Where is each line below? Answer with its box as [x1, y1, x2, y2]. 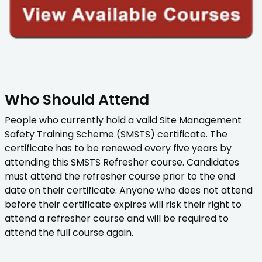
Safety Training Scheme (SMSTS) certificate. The [5, 127, 227, 142]
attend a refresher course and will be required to [5, 212, 229, 226]
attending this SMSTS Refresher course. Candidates [5, 156, 239, 170]
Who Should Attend [5, 89, 149, 111]
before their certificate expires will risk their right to [5, 198, 242, 212]
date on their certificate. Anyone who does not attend [5, 184, 253, 198]
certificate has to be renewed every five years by [5, 142, 232, 156]
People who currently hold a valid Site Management [5, 113, 242, 127]
